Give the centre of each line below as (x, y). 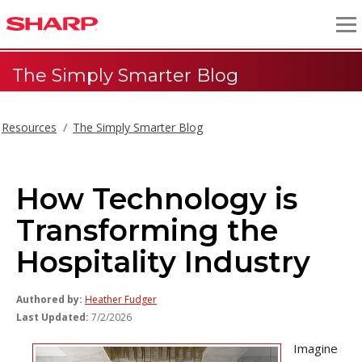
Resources (29, 127)
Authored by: (49, 299)
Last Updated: (53, 317)
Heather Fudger (121, 299)
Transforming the (147, 230)
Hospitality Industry (163, 262)
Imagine (316, 348)
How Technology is (157, 199)
